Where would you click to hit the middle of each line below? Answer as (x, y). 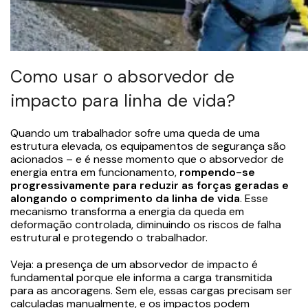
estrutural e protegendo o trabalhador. (109, 237)
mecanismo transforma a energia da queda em (127, 211)
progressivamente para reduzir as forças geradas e (150, 185)
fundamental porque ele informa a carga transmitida (141, 277)
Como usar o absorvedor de (122, 76)
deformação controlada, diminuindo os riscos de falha (146, 224)
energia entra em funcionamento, (95, 172)
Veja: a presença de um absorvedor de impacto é (134, 264)
